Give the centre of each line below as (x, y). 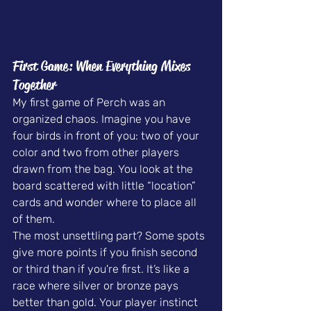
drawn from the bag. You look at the (104, 169)
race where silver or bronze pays (97, 286)
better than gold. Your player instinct (107, 303)
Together (34, 85)
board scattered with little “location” (106, 186)
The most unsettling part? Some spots (110, 236)
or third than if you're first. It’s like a (102, 269)
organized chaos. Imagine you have (103, 119)
